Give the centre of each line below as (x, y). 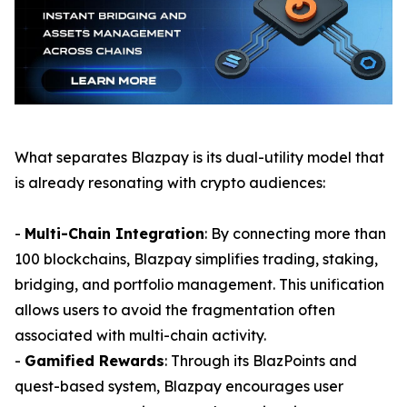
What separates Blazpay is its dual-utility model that (199, 157)
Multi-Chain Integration (114, 233)
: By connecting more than (295, 233)
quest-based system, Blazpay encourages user (179, 386)
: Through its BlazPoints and (261, 361)
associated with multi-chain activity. (140, 335)
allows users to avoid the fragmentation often (175, 310)
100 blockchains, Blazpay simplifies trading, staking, (196, 259)
